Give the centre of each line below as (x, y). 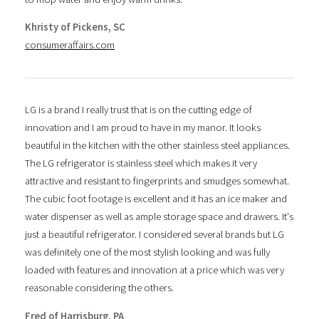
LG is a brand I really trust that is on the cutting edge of (138, 110)
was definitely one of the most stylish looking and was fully (147, 252)
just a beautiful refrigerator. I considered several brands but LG (155, 235)
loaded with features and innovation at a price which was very (155, 270)
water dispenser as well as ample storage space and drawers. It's (159, 217)
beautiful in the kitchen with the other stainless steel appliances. (157, 146)
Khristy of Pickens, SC (75, 27)
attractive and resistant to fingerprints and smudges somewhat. (157, 181)
